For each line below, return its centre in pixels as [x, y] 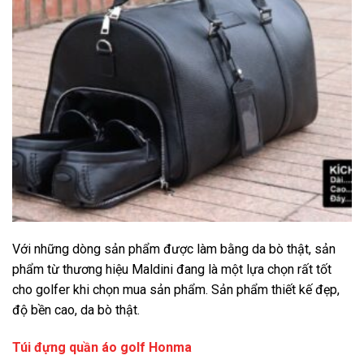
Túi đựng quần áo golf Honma [102, 347]
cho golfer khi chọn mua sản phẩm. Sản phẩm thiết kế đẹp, [176, 290]
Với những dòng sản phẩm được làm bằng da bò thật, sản [174, 249]
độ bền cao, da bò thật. [76, 310]
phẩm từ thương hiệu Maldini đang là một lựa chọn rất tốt [172, 270]
